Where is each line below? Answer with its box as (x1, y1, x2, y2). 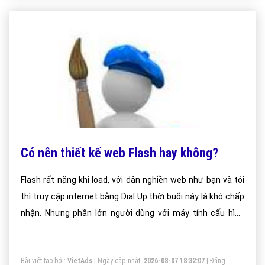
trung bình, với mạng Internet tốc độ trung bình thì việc (21, 225, 244, 234)
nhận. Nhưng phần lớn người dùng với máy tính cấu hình (21, 208, 244, 218)
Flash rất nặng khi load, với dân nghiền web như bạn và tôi (21, 175, 244, 185)
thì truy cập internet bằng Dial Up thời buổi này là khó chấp (21, 192, 244, 201)
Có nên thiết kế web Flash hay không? (21, 146, 218, 160)
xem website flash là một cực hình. (21, 241, 153, 251)
